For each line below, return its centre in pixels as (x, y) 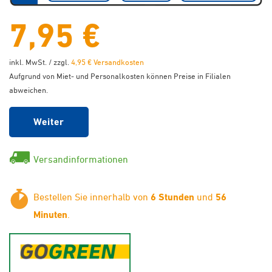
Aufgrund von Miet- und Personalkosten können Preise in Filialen (120, 76)
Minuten (50, 214)
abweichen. (29, 90)
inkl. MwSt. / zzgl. (40, 62)
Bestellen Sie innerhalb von (92, 196)
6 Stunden (172, 197)
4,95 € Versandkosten (107, 62)
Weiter (49, 121)
